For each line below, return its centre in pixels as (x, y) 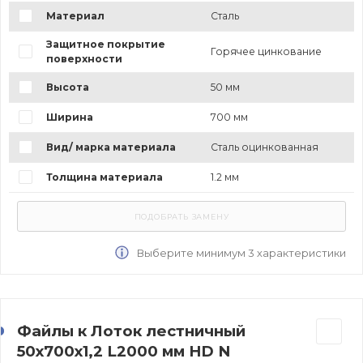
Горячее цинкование (266, 51)
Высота (67, 87)
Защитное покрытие (105, 44)
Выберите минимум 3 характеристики (240, 252)
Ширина (69, 117)
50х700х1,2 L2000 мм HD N (124, 351)
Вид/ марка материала (111, 147)
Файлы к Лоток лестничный (131, 331)
